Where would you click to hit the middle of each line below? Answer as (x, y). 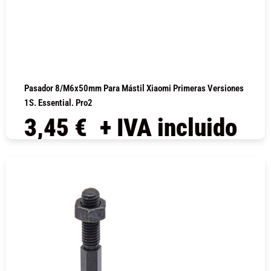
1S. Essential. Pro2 (58, 103)
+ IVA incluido (168, 128)
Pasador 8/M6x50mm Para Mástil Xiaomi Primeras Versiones (134, 89)
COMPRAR (135, 157)
